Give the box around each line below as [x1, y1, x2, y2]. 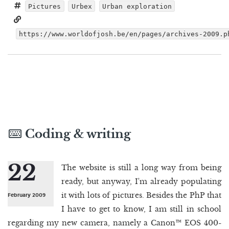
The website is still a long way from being [61, 163, 221, 172]
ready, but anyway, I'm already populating [61, 176, 221, 186]
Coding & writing [22, 127, 131, 142]
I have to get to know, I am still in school [61, 204, 221, 214]
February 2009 [8, 191, 45, 198]
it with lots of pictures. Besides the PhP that [61, 190, 221, 200]
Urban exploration [102, 2, 172, 10]
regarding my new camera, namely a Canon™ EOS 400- [8, 218, 221, 227]
